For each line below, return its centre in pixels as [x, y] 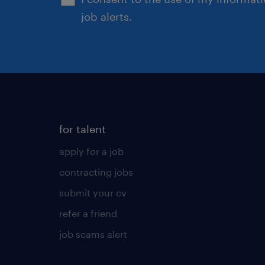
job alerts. [106, 16]
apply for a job [91, 151]
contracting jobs [96, 172]
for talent [83, 129]
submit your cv [93, 192]
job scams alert [93, 234]
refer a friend [88, 213]
